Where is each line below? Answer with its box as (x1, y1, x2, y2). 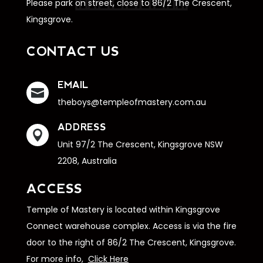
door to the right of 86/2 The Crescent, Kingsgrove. (26, 237, 236, 248)
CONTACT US (26, 44, 119, 59)
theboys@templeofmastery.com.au (57, 96, 206, 108)
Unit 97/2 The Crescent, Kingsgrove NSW (57, 139, 223, 150)
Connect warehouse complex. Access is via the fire (26, 220, 237, 232)
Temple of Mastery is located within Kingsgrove (26, 204, 220, 215)
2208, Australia (57, 155, 117, 167)
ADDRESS (57, 122, 106, 132)
